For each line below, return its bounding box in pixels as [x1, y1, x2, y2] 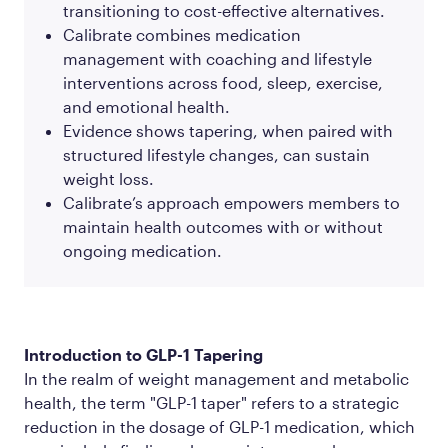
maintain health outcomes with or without [63, 216, 383, 236]
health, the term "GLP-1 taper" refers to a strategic [24, 392, 399, 412]
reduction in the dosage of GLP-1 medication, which [24, 416, 415, 436]
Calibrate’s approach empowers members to [63, 192, 400, 212]
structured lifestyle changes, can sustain [63, 144, 370, 164]
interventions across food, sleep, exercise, [63, 72, 383, 92]
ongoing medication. [63, 240, 222, 260]
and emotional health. [63, 96, 230, 116]
